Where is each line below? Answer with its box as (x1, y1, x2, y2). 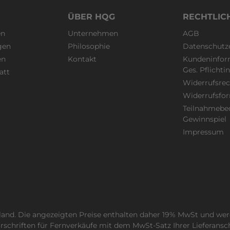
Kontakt (68, 54, 97, 64)
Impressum (183, 127, 224, 137)
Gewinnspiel (183, 114, 226, 124)
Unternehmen (68, 29, 118, 39)
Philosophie (68, 42, 110, 51)
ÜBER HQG (68, 12, 115, 22)
